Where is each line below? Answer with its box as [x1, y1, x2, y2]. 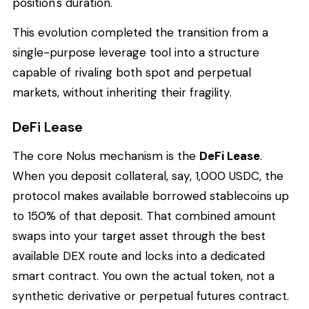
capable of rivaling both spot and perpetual [12, 65, 251, 81]
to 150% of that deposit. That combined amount [12, 208, 276, 223]
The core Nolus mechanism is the [12, 148, 199, 163]
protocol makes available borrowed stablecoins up [12, 188, 289, 203]
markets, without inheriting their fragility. [12, 85, 232, 101]
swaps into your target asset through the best [12, 228, 266, 243]
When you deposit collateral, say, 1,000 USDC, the [12, 168, 283, 183]
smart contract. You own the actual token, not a [12, 268, 275, 283]
